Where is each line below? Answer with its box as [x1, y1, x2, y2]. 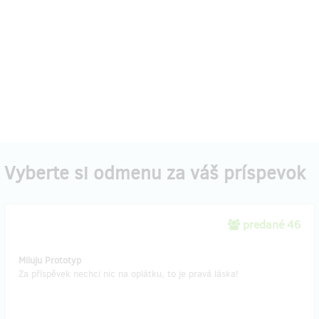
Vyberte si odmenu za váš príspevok [4, 161, 305, 185]
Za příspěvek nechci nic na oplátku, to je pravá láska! [19, 268, 239, 280]
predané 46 [243, 217, 300, 232]
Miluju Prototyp [19, 254, 81, 266]
